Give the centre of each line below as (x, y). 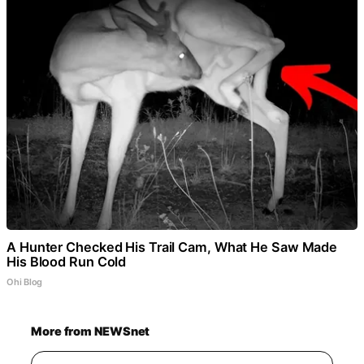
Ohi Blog (25, 282)
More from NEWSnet (91, 331)
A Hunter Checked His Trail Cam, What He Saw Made (172, 247)
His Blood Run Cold (67, 261)
